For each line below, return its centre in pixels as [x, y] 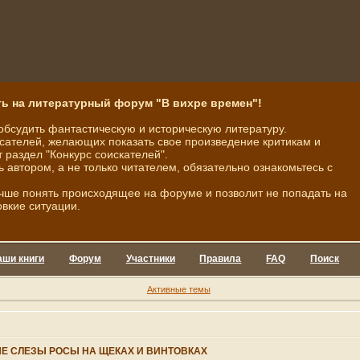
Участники [150, 259]
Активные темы [178, 289]
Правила [221, 259]
